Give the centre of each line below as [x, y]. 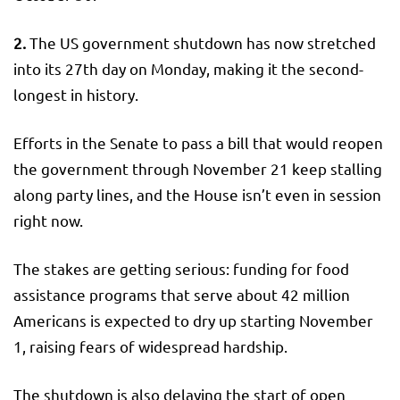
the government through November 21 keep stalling [198, 168]
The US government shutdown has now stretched [203, 42]
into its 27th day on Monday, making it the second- [188, 68]
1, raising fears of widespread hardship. [150, 346]
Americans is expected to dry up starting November [193, 320]
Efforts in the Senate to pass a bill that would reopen [198, 142]
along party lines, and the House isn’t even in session [197, 194]
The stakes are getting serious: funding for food [181, 268]
